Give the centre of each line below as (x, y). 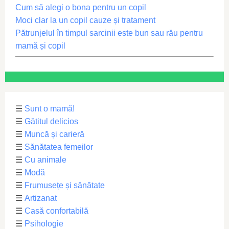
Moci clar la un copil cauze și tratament (85, 20)
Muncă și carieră (54, 134)
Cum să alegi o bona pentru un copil (81, 7)
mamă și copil (40, 45)
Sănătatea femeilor (59, 147)
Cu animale (45, 159)
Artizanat (41, 198)
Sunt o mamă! (50, 108)
